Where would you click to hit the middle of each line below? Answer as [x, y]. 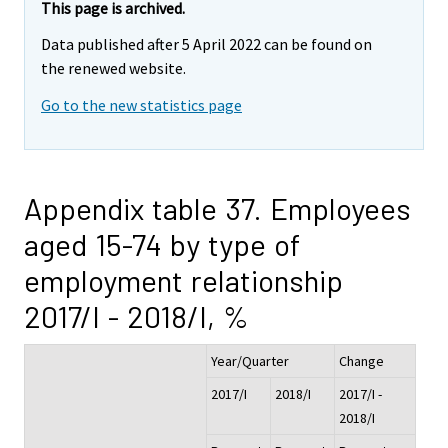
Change [361, 361]
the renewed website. [113, 68]
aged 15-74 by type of [162, 244]
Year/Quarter [250, 361]
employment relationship [183, 280]
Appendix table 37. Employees [217, 208]
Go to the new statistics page [141, 105]
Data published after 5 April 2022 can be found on [206, 44]
